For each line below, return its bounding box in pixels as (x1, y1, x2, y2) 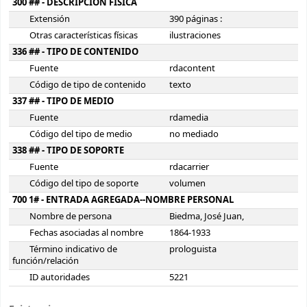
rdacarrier (169, 161, 209, 174)
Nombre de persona (29, 210, 112, 223)
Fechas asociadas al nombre (29, 227, 144, 240)
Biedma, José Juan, (169, 210, 244, 223)
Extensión (29, 13, 71, 26)
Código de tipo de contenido (29, 79, 147, 92)
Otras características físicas (29, 29, 138, 42)
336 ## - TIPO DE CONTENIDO (12, 46, 138, 59)
